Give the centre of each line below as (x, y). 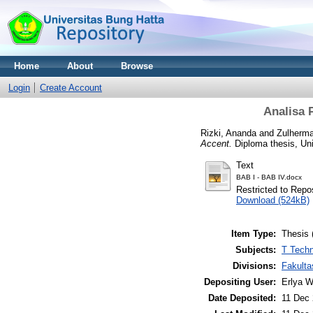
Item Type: (254, 234)
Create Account (71, 88)
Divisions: (254, 266)
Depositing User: (240, 282)
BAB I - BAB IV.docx (269, 177)
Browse (137, 66)
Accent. (216, 143)
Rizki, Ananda (228, 133)
